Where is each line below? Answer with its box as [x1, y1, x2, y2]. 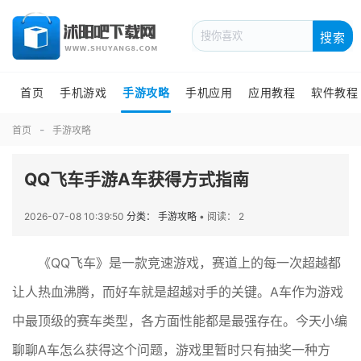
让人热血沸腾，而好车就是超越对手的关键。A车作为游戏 [12, 284, 343, 300]
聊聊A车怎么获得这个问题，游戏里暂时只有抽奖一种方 [12, 342, 330, 358]
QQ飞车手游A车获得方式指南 [24, 169, 249, 189]
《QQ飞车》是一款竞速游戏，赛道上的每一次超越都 [38, 255, 341, 271]
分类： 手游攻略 [127, 210, 199, 222]
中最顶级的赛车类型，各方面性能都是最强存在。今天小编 [12, 313, 347, 329]
